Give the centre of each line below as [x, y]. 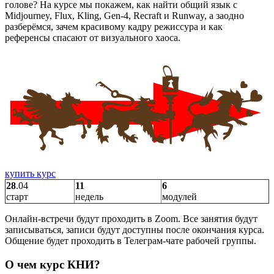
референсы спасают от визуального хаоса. [93, 38]
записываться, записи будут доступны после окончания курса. [135, 230]
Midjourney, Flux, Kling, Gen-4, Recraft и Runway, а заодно [124, 16]
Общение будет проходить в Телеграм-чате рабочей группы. [131, 241]
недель [89, 197]
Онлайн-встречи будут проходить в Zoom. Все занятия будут [131, 219]
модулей [180, 197]
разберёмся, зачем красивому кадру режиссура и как [114, 27]
